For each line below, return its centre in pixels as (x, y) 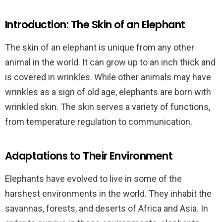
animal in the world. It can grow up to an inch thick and (110, 62)
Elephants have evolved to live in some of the (93, 179)
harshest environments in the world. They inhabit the (108, 194)
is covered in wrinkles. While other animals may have (108, 77)
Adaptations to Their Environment (89, 156)
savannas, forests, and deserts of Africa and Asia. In (107, 208)
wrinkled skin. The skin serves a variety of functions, (108, 107)
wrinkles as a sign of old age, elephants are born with (108, 92)
